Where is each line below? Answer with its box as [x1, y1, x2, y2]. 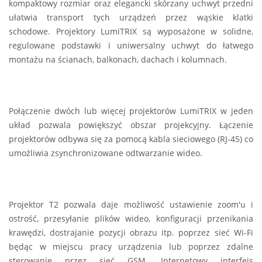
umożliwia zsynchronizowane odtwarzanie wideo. [9, 147, 202, 158]
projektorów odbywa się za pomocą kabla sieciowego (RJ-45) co [9, 133, 253, 144]
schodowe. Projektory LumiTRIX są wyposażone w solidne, [9, 25, 253, 37]
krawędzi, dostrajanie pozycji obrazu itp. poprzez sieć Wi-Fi [9, 226, 253, 238]
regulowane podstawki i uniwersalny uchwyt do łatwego [9, 39, 253, 51]
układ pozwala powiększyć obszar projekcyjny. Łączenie [9, 119, 253, 130]
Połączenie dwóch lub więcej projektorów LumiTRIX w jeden [9, 105, 253, 116]
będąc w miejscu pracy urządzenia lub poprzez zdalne [9, 240, 253, 252]
